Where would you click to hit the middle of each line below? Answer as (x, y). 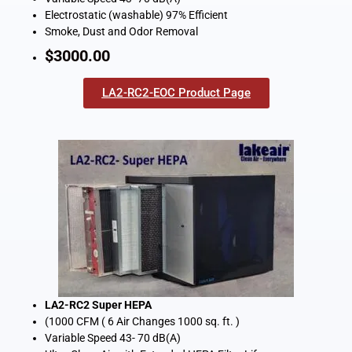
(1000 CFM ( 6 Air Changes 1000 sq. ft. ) (143, 322)
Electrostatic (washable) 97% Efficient (136, 15)
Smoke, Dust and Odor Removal (121, 32)
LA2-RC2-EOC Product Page (176, 93)
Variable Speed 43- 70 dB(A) (115, 338)
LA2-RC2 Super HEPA (98, 305)
